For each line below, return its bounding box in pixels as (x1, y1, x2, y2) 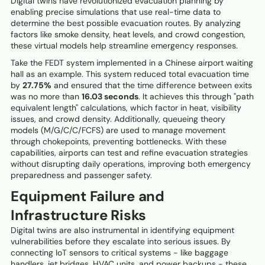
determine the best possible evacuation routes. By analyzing (11, 18, 241, 29)
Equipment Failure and (11, 187, 164, 206)
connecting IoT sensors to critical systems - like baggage (11, 247, 228, 258)
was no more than (11, 91, 82, 102)
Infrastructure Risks (11, 206, 147, 225)
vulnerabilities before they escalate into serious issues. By (11, 236, 231, 247)
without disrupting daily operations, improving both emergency (11, 159, 251, 170)
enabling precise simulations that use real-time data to (11, 7, 221, 18)
